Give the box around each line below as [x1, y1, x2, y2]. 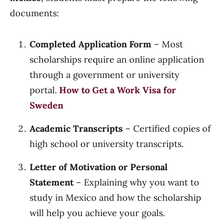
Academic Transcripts [30, 123, 123, 134]
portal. [30, 84, 59, 96]
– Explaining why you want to [74, 177, 199, 188]
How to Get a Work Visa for [59, 84, 176, 96]
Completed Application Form [30, 38, 151, 50]
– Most [151, 38, 183, 50]
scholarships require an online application [30, 54, 204, 65]
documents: [10, 7, 59, 19]
